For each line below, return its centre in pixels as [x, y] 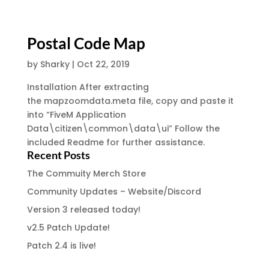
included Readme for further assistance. [116, 142]
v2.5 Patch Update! [68, 228]
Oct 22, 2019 [103, 64]
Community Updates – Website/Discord [114, 192]
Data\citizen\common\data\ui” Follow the [123, 128]
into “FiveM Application [76, 115]
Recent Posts [58, 155]
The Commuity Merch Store [86, 174]
